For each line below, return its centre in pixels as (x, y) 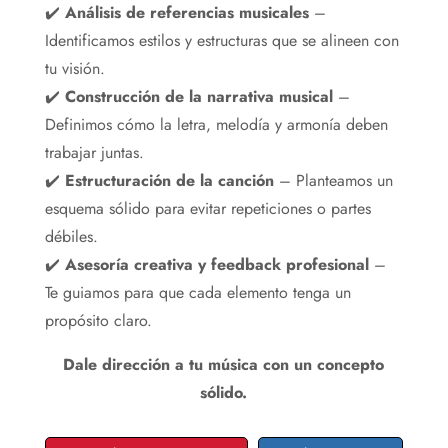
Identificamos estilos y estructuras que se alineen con (221, 40)
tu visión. (74, 68)
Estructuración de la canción (169, 180)
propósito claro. (98, 320)
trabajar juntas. (94, 152)
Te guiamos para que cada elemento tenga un (197, 292)
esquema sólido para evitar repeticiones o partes (207, 208)
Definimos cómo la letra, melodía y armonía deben (216, 124)
